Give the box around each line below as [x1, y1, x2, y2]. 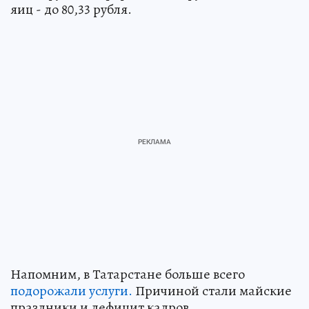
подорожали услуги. [10, 281, 132, 301]
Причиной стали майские [132, 281, 292, 301]
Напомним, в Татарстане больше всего [10, 265, 245, 284]
